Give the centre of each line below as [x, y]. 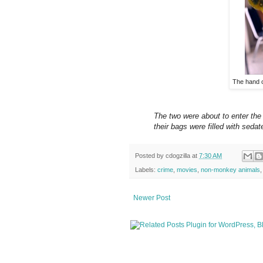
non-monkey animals [230, 169]
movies [187, 169]
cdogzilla [178, 155]
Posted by [150, 155]
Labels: [146, 169]
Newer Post [152, 198]
